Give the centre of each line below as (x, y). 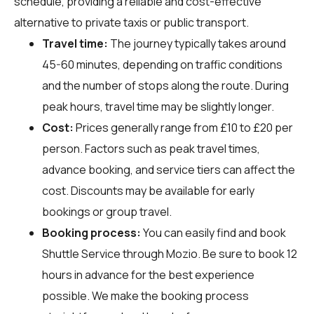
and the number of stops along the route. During (165, 85)
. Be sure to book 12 (247, 253)
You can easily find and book (213, 232)
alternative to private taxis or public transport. (131, 22)
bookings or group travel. (107, 211)
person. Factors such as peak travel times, (151, 148)
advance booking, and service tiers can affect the (169, 169)
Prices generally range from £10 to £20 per (183, 127)
